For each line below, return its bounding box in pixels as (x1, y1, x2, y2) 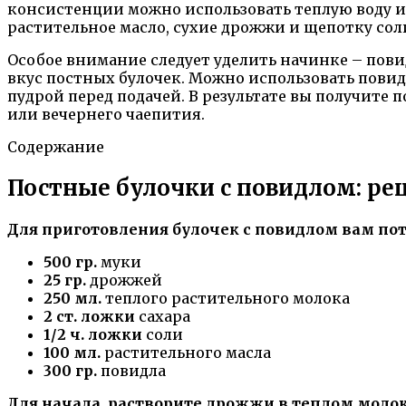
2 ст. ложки (43, 306, 135, 325)
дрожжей (86, 270, 162, 289)
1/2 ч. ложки (43, 324, 142, 343)
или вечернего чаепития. (7, 104, 205, 123)
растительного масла (101, 343, 271, 362)
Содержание (7, 137, 104, 156)
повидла (97, 361, 166, 380)
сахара (135, 306, 190, 325)
